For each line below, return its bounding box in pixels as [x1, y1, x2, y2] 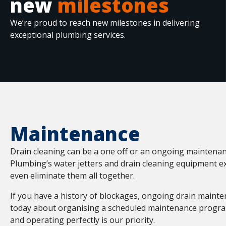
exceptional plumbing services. [10, 29, 126, 40]
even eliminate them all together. [10, 170, 135, 181]
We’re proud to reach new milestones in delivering [10, 17, 200, 28]
